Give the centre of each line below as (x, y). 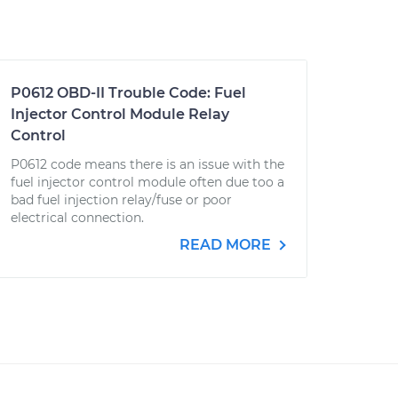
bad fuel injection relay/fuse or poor (121, 200)
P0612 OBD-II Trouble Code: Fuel (128, 93)
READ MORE (227, 245)
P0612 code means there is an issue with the (147, 164)
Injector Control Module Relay (120, 114)
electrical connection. (77, 218)
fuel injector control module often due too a (147, 182)
